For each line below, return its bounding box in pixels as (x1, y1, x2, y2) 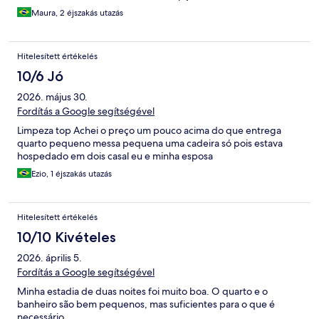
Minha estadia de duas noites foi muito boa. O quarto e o (17, 285, 268, 298)
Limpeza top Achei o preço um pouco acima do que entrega (17, 124, 281, 137)
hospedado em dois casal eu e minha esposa (17, 150, 213, 163)
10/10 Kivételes (17, 229, 116, 246)
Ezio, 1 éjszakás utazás (31, 168, 112, 180)
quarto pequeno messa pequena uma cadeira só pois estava (17, 137, 283, 150)
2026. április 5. (17, 251, 82, 265)
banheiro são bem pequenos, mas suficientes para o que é (17, 298, 275, 311)
